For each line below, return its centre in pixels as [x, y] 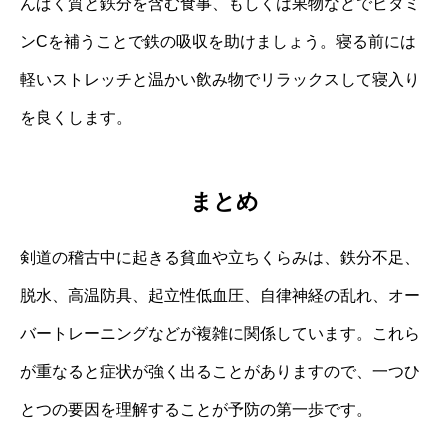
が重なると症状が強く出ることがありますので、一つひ [220, 372]
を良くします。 [76, 117]
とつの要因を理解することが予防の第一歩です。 [196, 410]
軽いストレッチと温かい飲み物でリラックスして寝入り [220, 79]
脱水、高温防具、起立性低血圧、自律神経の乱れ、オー [220, 296]
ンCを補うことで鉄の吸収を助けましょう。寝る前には [218, 41]
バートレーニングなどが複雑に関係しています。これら [220, 334]
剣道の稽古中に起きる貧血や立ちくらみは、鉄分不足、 [220, 258]
